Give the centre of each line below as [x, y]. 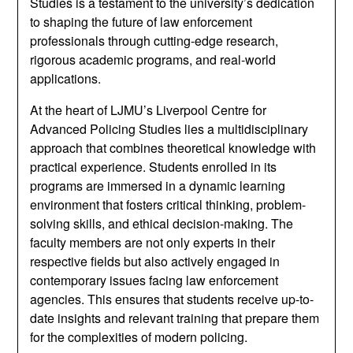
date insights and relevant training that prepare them [175, 318]
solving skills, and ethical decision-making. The [162, 223]
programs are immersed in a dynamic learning [158, 186]
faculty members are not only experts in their [153, 242]
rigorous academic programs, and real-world [153, 59]
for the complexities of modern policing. [139, 337]
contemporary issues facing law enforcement [154, 280]
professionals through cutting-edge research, [154, 41]
